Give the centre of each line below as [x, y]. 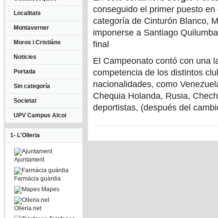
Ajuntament [29, 160]
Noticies [25, 57]
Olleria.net [28, 208]
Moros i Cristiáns [37, 42]
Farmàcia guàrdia [37, 179]
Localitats [27, 13]
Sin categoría [32, 86]
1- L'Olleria [25, 135]
